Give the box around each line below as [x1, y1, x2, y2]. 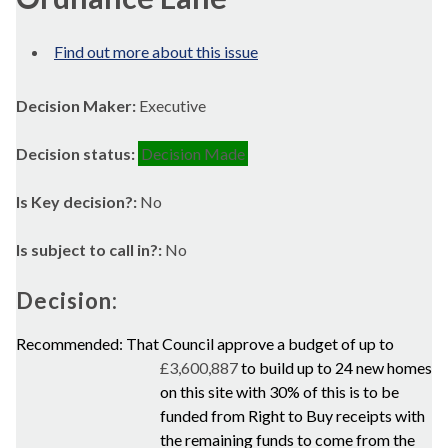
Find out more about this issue [54, 42, 258, 61]
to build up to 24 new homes [241, 357, 432, 377]
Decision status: [16, 144, 138, 163]
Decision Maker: [16, 96, 139, 115]
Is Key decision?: [16, 192, 140, 211]
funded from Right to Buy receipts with [160, 405, 425, 425]
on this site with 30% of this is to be [160, 381, 399, 401]
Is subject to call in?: [16, 240, 165, 259]
